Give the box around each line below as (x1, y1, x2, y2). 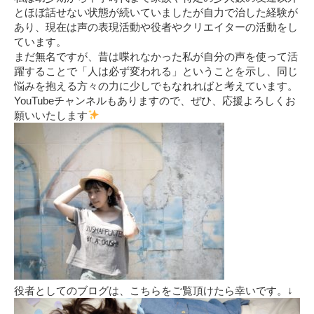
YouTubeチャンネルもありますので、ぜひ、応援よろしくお (14, 94, 296, 107)
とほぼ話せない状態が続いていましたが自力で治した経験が (14, 6, 298, 18)
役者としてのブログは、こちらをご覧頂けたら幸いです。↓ (14, 284, 293, 296)
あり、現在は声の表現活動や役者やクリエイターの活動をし (14, 20, 298, 33)
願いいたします (14, 109, 88, 121)
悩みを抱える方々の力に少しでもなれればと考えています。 (14, 79, 298, 92)
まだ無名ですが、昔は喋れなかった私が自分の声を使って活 (14, 50, 298, 62)
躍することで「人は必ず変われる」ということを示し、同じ (14, 64, 298, 77)
